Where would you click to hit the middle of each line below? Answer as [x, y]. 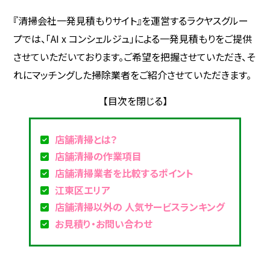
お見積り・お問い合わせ [103, 224]
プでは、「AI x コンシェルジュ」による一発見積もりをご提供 [133, 39]
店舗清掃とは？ [86, 140]
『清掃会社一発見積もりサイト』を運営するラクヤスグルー [131, 21]
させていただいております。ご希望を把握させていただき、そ [134, 57]
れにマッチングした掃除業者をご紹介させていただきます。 [133, 75]
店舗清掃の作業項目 [98, 156]
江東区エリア [82, 190]
